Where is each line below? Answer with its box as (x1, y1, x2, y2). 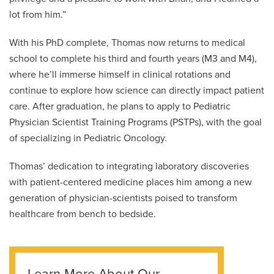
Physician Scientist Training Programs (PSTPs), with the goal (9, 116, 262, 129)
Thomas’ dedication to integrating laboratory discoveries (9, 160, 249, 173)
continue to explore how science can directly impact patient (9, 84, 264, 97)
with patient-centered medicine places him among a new (9, 176, 252, 189)
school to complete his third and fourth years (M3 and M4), (9, 53, 257, 65)
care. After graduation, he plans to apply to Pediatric (9, 100, 231, 113)
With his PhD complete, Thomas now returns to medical (9, 37, 245, 50)
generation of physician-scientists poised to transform (9, 192, 237, 205)
